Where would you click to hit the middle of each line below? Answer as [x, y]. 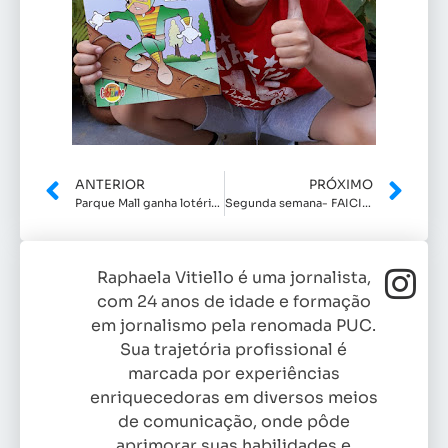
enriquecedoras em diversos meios [233, 397]
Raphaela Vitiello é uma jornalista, [233, 277]
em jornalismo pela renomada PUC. [234, 325]
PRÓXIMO [341, 184]
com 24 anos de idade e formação [233, 301]
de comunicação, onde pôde [233, 421]
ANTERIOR [110, 184]
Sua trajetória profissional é [234, 349]
